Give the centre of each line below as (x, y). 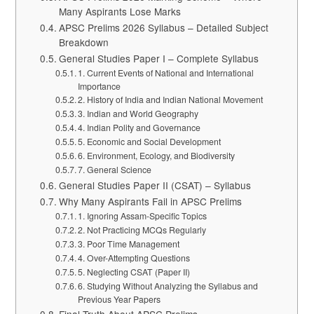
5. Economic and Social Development (150, 141)
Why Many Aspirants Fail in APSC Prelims (151, 201)
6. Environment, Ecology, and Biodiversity (157, 155)
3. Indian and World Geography (138, 113)
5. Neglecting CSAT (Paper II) (134, 271)
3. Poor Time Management (129, 243)
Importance (100, 86)
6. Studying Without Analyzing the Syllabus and (168, 285)
